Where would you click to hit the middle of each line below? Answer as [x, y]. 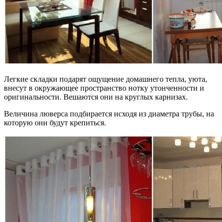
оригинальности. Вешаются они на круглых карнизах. [96, 97]
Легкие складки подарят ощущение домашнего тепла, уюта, [106, 79]
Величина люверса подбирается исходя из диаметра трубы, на [109, 113]
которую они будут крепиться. [55, 122]
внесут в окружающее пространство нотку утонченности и [104, 88]
